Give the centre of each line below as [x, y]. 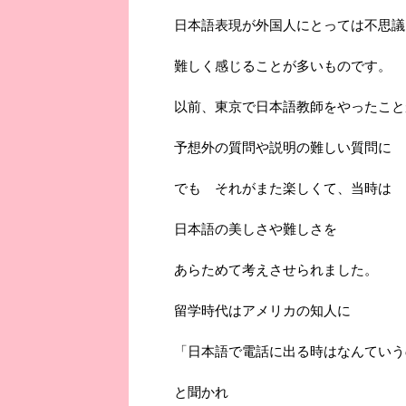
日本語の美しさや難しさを [256, 229]
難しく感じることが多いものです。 [283, 66]
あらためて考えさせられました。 [276, 270]
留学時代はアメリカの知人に [262, 311]
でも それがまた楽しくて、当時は [283, 188]
